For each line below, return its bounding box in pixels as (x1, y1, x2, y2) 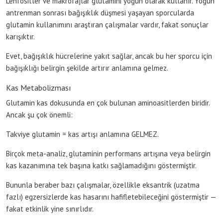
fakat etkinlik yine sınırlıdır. (6, 204, 94, 214)
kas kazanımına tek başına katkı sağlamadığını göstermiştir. (6, 160, 197, 170)
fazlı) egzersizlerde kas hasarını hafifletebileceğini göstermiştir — (6, 192, 216, 202)
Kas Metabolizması (6, 82, 71, 93)
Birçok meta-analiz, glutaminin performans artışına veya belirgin (6, 148, 211, 158)
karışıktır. (6, 31, 35, 41)
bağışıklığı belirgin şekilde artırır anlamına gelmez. (6, 63, 168, 73)
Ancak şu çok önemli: (6, 110, 73, 119)
